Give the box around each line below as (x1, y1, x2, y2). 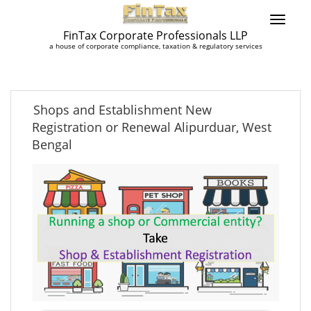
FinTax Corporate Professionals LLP (63, 28, 248, 43)
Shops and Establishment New (33, 101, 212, 118)
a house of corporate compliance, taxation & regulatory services (49, 41, 262, 51)
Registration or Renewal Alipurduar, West (32, 119, 271, 135)
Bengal (32, 136, 72, 153)
